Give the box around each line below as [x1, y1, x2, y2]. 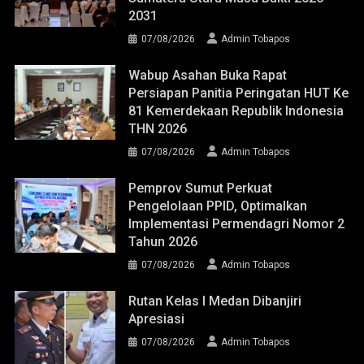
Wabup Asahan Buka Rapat [128, 67, 288, 83]
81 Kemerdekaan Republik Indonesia [128, 102, 344, 119]
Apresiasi [128, 310, 185, 327]
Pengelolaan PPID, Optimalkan [128, 197, 308, 214]
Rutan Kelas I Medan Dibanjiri [128, 292, 302, 309]
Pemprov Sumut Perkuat [128, 180, 273, 196]
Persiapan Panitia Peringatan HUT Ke [128, 84, 349, 101]
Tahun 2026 [128, 233, 198, 249]
